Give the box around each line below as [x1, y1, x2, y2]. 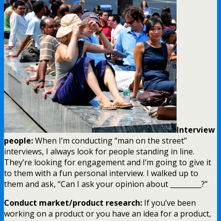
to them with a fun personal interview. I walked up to [4, 168, 198, 179]
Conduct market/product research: [4, 197, 142, 209]
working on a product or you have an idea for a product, [4, 208, 211, 220]
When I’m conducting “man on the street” [33, 135, 187, 147]
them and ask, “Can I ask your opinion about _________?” [4, 179, 208, 190]
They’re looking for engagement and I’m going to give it [4, 157, 211, 168]
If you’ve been [142, 197, 196, 209]
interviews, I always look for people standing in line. [4, 146, 194, 157]
